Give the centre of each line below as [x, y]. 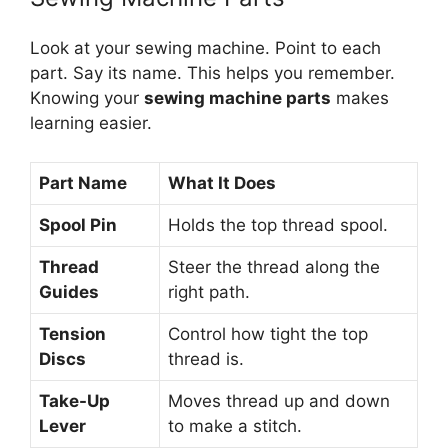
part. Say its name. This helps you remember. [212, 73]
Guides [69, 291]
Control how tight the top [268, 333]
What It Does [222, 182]
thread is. [206, 358]
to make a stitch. [235, 425]
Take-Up [74, 400]
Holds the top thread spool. [278, 224]
